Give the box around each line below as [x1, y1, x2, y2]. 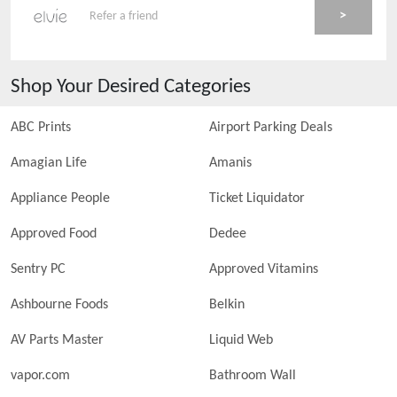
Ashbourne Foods [11, 298, 108, 312]
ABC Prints [11, 121, 71, 135]
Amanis [209, 156, 252, 170]
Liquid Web [209, 333, 273, 347]
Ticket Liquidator [209, 191, 305, 206]
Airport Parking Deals [209, 121, 332, 135]
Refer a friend [90, 9, 159, 23]
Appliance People [11, 191, 110, 206]
